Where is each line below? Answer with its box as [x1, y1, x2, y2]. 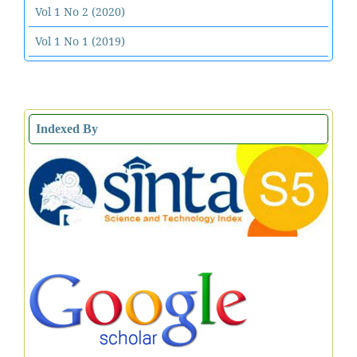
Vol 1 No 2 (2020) [35, 3, 125, 19]
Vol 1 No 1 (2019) [35, 33, 125, 49]
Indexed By [36, 121, 98, 135]
